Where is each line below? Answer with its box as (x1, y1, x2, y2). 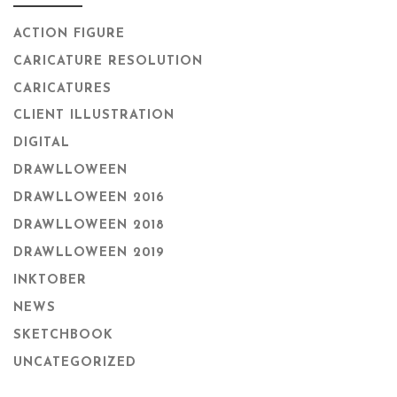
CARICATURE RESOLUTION (13, 54, 203, 68)
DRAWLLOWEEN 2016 (13, 191, 165, 206)
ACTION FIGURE (13, 27, 125, 41)
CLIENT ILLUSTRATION (13, 109, 175, 123)
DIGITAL (13, 136, 70, 151)
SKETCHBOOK (13, 328, 113, 342)
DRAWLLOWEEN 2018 (13, 219, 165, 233)
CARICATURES (13, 82, 112, 96)
